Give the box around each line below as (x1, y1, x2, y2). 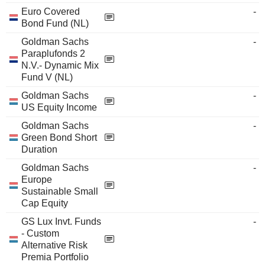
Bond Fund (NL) (21, 18, 89, 28)
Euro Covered (21, 7, 80, 17)
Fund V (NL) (21, 72, 73, 82)
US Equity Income (21, 102, 97, 112)
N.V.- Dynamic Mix (21, 60, 99, 70)
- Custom (21, 228, 59, 238)
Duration (21, 144, 57, 154)
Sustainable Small (21, 186, 98, 196)
